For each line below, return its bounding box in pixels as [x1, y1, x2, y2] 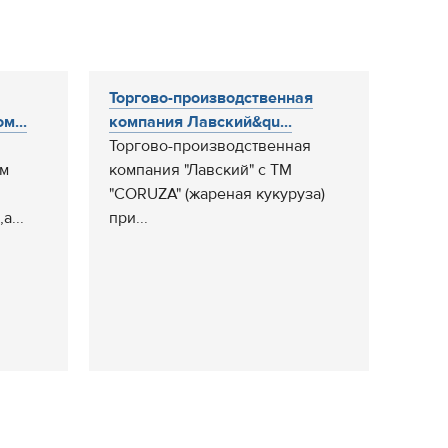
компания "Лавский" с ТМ [109, 160, 292, 180]
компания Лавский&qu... [109, 112, 292, 132]
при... [109, 208, 148, 228]
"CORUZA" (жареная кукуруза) [109, 184, 325, 204]
